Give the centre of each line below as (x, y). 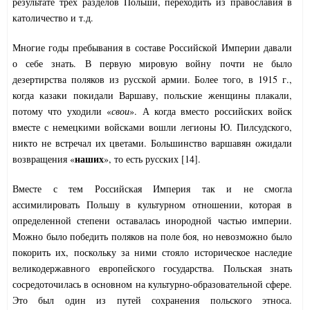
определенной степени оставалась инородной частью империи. (152, 221)
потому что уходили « (62, 111)
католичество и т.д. (53, 18)
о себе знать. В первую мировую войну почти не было (152, 64)
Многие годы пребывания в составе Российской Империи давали (152, 48)
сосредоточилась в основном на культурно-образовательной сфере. (152, 284)
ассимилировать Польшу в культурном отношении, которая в (152, 205)
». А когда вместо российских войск (211, 111)
